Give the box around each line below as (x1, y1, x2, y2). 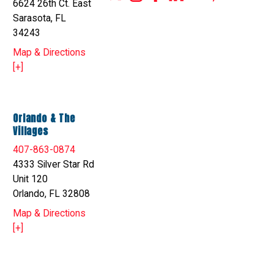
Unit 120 (13, 173, 48, 185)
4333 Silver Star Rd (13, 158, 95, 170)
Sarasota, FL (13, 13, 67, 24)
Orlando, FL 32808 (13, 188, 91, 199)
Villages (13, 124, 48, 138)
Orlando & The (13, 111, 75, 125)
